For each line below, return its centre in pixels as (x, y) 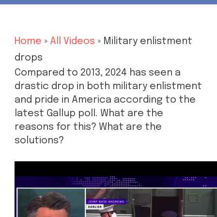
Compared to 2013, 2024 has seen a (98, 73)
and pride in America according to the (105, 100)
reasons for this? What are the (88, 127)
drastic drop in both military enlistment (108, 86)
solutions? (39, 141)
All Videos (72, 41)
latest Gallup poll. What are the (89, 114)
